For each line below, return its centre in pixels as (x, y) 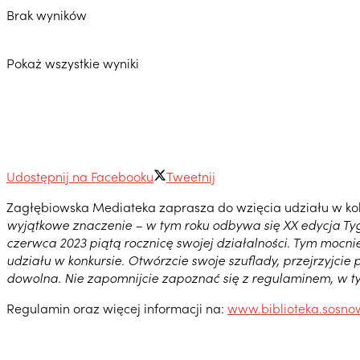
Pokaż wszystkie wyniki (73, 63)
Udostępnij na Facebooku (80, 176)
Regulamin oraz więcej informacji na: (117, 308)
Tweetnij (191, 176)
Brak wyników (47, 14)
